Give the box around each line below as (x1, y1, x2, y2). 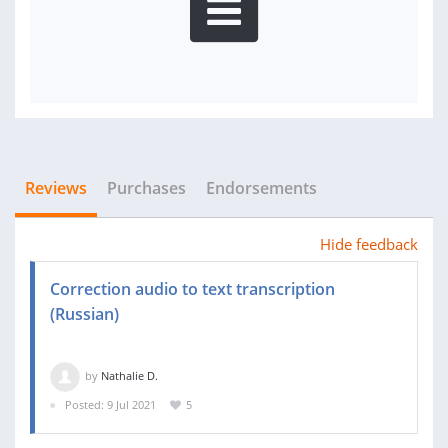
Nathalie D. (101, 367, 158, 383)
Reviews (25, 177, 87, 199)
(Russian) (50, 303, 119, 325)
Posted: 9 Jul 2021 (65, 397, 156, 412)
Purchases (107, 177, 186, 199)
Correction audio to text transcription (50, 278, 335, 300)
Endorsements (206, 177, 317, 199)
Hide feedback (320, 234, 418, 254)
